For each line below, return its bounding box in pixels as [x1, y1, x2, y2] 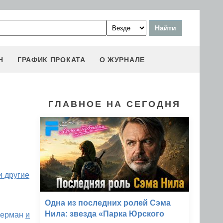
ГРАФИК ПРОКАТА [17, 56, 86, 64]
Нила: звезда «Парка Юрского [45, 210, 164, 218]
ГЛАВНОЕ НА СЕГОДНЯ [48, 99, 181, 109]
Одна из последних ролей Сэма [45, 199, 171, 207]
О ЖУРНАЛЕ [99, 56, 145, 64]
